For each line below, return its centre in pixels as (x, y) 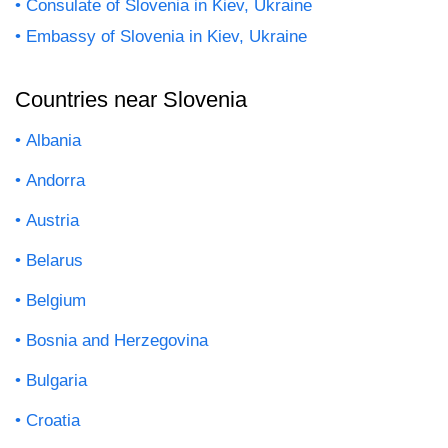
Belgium (56, 301)
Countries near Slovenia (131, 100)
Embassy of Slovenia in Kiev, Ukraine (166, 37)
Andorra (55, 181)
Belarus (54, 261)
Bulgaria (56, 381)
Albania (53, 141)
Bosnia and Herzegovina (117, 341)
